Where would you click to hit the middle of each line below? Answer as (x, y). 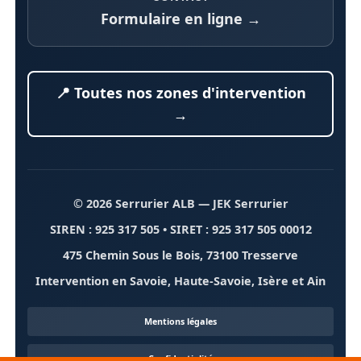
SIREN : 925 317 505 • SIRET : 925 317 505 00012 (180, 229)
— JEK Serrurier (241, 203)
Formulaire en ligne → (180, 18)
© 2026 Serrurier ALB (134, 203)
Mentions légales (180, 321)
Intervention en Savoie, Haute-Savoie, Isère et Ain (180, 280)
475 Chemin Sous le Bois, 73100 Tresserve (180, 255)
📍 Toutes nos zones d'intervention (180, 92)
